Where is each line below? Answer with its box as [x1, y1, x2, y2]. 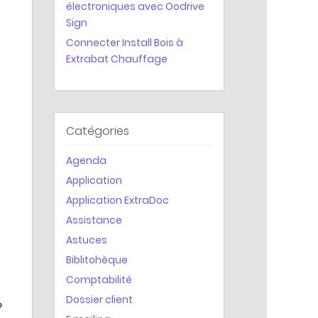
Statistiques [44, 12, 121, 28]
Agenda [66, 153, 106, 168]
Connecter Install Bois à [66, 35, 183, 50]
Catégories [66, 123, 129, 139]
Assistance [66, 213, 122, 227]
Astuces [66, 233, 107, 247]
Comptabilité [66, 273, 132, 287]
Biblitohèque [66, 253, 128, 267]
